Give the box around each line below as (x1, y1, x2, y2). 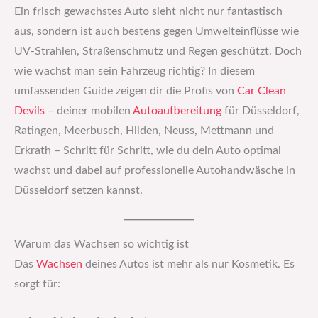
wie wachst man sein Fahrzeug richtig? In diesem (14, 66, 255, 77)
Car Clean (237, 86, 286, 97)
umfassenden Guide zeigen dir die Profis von (14, 86, 237, 97)
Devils (14, 106, 45, 117)
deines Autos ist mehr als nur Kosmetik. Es (82, 258, 295, 270)
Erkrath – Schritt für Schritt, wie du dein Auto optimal (14, 146, 281, 157)
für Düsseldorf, (221, 106, 300, 117)
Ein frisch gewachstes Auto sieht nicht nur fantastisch (14, 6, 283, 18)
